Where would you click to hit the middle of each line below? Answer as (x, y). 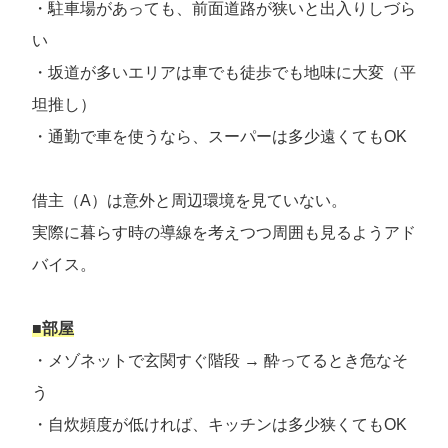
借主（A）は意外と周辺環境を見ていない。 (189, 201)
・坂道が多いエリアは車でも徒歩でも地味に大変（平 (224, 73)
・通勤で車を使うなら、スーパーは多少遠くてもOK (219, 137)
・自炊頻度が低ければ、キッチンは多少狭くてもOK (219, 425)
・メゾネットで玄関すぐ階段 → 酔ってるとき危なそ (220, 361)
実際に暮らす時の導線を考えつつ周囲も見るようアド (224, 233)
